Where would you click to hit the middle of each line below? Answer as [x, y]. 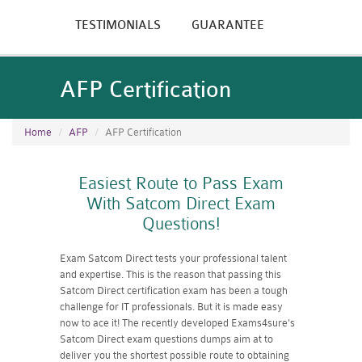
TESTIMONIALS [118, 25]
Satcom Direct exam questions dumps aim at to [166, 339]
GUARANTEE [228, 25]
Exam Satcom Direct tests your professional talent [173, 258]
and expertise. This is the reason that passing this [170, 274]
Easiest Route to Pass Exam [181, 183]
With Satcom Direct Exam [181, 204]
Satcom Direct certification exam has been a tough [174, 290]
